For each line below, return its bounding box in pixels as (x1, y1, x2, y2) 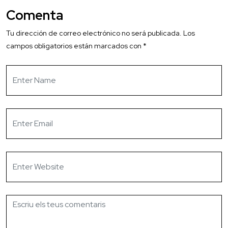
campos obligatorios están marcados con (6, 41, 143, 50)
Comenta (6, 6, 63, 24)
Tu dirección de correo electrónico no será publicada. (6, 28, 182, 38)
